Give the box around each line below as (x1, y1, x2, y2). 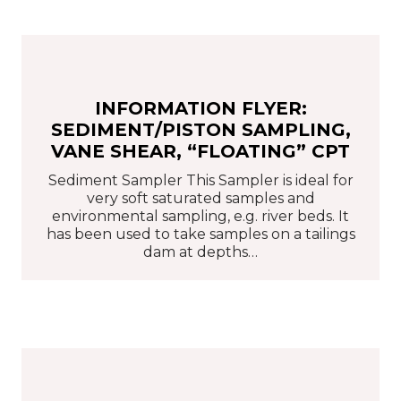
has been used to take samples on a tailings (46, 225, 355, 243)
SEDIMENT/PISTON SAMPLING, (50, 118, 351, 141)
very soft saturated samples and (86, 189, 315, 207)
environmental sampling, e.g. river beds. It (52, 207, 349, 225)
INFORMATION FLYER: (94, 97, 307, 119)
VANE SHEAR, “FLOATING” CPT (51, 140, 350, 162)
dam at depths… (143, 243, 258, 260)
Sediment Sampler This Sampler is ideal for (47, 171, 354, 189)
